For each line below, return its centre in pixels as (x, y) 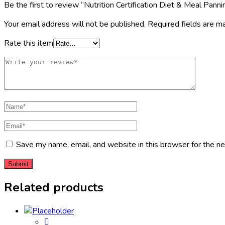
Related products (54, 187)
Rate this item (29, 43)
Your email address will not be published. (75, 24)
